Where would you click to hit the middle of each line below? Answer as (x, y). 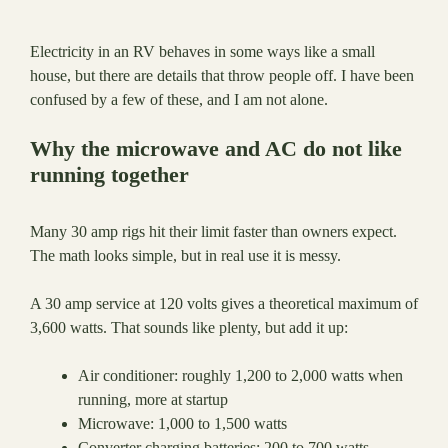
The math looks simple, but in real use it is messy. (185, 256)
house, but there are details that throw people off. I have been (222, 76)
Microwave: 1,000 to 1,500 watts (182, 424)
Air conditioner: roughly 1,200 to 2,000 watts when (240, 376)
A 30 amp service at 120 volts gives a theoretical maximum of (224, 304)
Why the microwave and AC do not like (216, 149)
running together (109, 175)
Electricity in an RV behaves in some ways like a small (202, 52)
